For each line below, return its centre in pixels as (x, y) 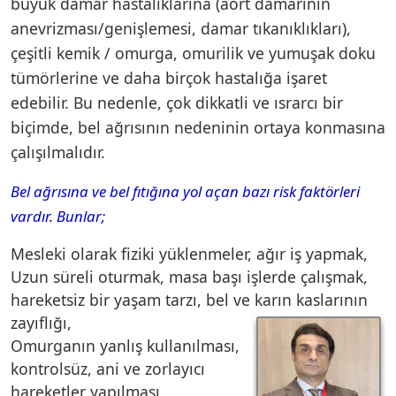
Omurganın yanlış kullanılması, (125, 345)
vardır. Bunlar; (60, 216)
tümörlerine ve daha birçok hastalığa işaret (169, 77)
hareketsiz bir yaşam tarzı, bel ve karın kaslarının (189, 299)
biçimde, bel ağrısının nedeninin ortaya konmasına (198, 127)
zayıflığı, (41, 322)
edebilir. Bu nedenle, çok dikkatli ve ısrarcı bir (177, 102)
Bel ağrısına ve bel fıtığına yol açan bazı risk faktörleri (185, 191)
